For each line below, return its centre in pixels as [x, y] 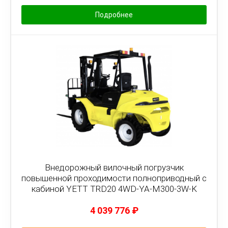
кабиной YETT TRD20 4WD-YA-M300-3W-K [114, 189]
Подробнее [114, 15]
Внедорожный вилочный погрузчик [114, 167]
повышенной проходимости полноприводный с [114, 178]
